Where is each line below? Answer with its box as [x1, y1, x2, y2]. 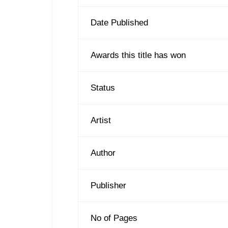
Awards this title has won [91, 50, 186, 60]
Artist [91, 115, 111, 125]
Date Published [91, 17, 149, 27]
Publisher [91, 180, 127, 190]
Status [91, 82, 116, 93]
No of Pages [91, 213, 138, 223]
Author [91, 148, 116, 158]
